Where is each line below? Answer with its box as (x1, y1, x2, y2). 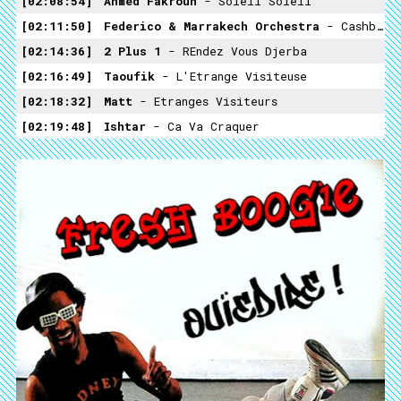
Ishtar (104, 118, 153, 134)
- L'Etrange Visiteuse (162, 68, 307, 84)
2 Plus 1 (104, 43, 168, 59)
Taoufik (104, 68, 162, 84)
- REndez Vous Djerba (168, 43, 307, 59)
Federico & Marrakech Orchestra (104, 18, 327, 34)
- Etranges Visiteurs (140, 93, 277, 109)
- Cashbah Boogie (327, 18, 376, 34)
